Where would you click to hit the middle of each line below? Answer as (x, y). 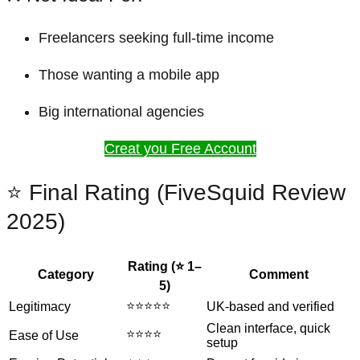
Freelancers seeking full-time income (156, 37)
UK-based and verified (270, 307)
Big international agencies (121, 111)
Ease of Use (44, 336)
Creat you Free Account (180, 148)
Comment (279, 275)
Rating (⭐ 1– (165, 267)
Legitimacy (40, 307)
